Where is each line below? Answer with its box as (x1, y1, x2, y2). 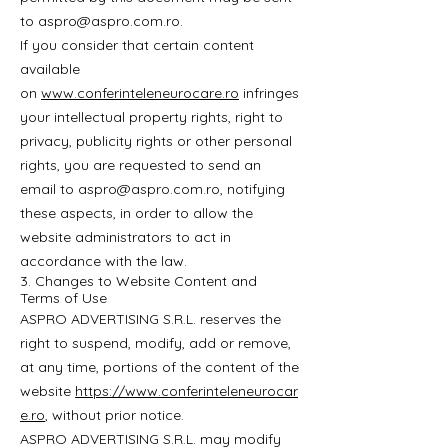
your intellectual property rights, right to (20, 108, 283, 126)
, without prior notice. (45, 406, 184, 424)
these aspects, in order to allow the (20, 204, 253, 222)
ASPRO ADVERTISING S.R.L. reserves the (20, 310, 281, 328)
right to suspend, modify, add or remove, (20, 334, 291, 352)
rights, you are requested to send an (20, 156, 261, 174)
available (20, 60, 80, 78)
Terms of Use (20, 289, 107, 307)
